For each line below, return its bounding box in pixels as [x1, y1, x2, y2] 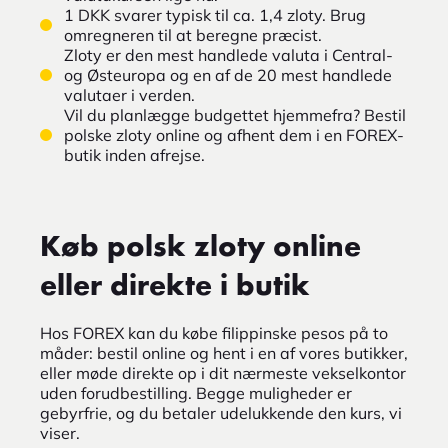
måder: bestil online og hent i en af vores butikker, [40, 343, 408, 364]
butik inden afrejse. [64, 145, 205, 166]
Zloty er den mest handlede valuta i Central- [64, 45, 393, 66]
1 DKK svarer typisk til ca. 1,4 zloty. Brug [64, 5, 366, 26]
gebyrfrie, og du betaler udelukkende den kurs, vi [40, 403, 402, 424]
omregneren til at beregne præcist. [64, 25, 322, 46]
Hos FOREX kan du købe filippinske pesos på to [40, 323, 388, 344]
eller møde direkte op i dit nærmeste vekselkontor [40, 363, 406, 384]
